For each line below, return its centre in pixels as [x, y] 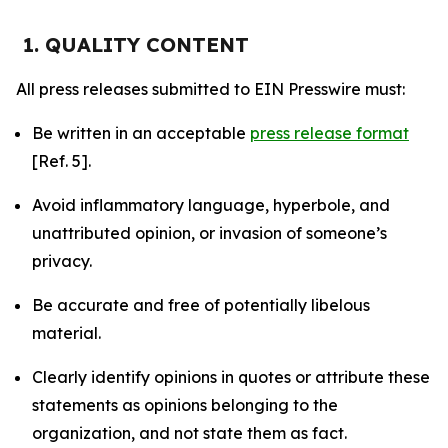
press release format [329, 133]
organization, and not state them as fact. [189, 433]
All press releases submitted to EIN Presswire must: [210, 89]
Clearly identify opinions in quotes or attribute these [231, 377]
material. [66, 333]
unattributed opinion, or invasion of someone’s [209, 233]
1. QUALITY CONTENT [136, 44]
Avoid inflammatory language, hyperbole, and [211, 205]
